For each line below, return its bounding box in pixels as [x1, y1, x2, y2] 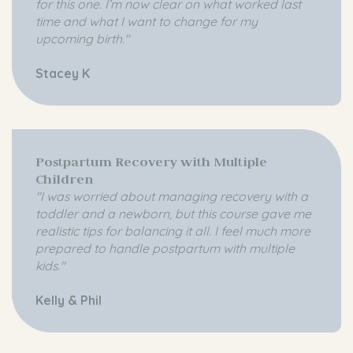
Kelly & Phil [35, 292, 105, 309]
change [173, 13, 220, 30]
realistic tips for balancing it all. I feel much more [35, 223, 310, 240]
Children [35, 170, 93, 188]
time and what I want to [35, 13, 173, 30]
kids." [35, 258, 65, 274]
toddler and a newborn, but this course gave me [35, 206, 311, 222]
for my [220, 13, 258, 30]
